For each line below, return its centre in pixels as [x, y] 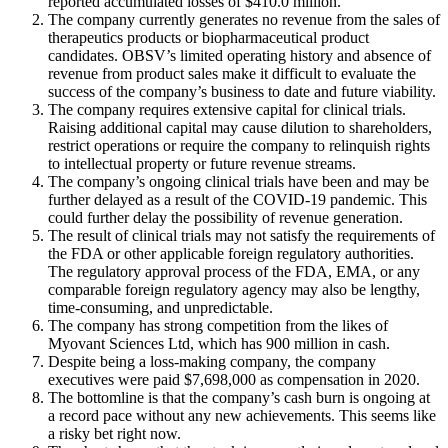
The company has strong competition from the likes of [218, 325]
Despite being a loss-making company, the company [212, 361]
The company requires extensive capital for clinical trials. [227, 109]
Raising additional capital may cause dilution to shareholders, [240, 127]
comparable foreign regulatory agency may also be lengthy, [234, 289]
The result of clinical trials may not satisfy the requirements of [241, 235]
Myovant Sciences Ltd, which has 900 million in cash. [219, 343]
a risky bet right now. [114, 433]
